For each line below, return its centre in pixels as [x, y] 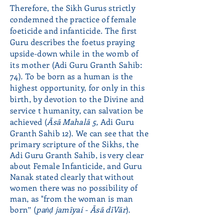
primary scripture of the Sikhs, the [75, 144]
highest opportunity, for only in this [77, 87]
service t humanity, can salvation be [77, 110]
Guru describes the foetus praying [73, 42]
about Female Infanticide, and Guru [76, 166]
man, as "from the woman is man [72, 198]
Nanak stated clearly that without [72, 177]
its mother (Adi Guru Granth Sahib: [76, 65]
